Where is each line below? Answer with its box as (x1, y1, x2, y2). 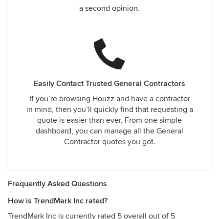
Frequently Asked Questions (8, 179, 107, 189)
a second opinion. (79, 3, 140, 13)
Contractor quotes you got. (64, 137, 155, 147)
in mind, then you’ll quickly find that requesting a (26, 105, 193, 114)
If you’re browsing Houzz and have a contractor (29, 94, 190, 104)
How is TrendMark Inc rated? (8, 196, 108, 206)
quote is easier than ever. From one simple (37, 115, 182, 125)
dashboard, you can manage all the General (36, 126, 183, 136)
